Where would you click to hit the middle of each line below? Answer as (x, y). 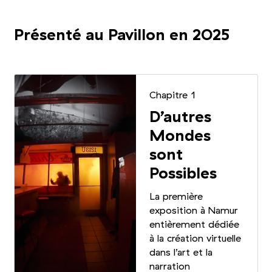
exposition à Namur (194, 211)
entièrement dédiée (195, 225)
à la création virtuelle (195, 239)
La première (176, 197)
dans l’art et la (181, 253)
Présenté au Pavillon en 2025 (121, 36)
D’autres (181, 117)
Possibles (183, 173)
